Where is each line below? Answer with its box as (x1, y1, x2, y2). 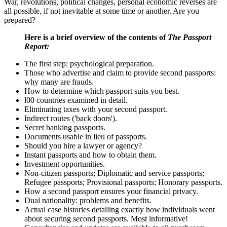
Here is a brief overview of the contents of (24, 32, 168, 42)
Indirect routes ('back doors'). (24, 113, 117, 123)
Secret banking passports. (24, 123, 105, 132)
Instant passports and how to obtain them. (24, 150, 157, 159)
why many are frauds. (24, 77, 94, 86)
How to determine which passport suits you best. (24, 86, 179, 95)
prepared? (4, 15, 35, 24)
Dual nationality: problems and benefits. (24, 196, 152, 205)
